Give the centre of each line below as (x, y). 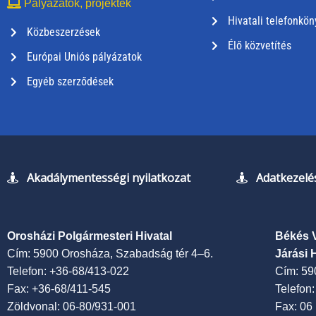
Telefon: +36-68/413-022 (68, 272)
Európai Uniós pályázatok (84, 57)
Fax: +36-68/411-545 (59, 289)
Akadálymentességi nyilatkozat (109, 177)
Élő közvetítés (259, 46)
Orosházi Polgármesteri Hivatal (90, 236)
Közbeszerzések (63, 32)
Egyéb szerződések (70, 82)
